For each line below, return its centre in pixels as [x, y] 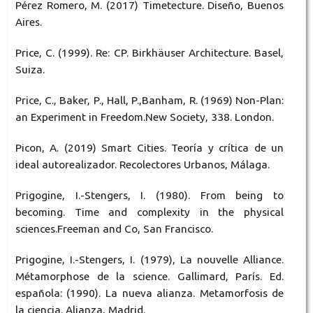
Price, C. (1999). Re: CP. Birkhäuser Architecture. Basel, [150, 52]
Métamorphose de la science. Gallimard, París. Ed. [150, 276]
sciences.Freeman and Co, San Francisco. [114, 228]
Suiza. [30, 69]
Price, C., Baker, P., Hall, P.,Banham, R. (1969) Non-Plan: [150, 100]
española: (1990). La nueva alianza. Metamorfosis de [150, 293]
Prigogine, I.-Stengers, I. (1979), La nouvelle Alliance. [150, 259]
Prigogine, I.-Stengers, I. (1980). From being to [150, 195]
